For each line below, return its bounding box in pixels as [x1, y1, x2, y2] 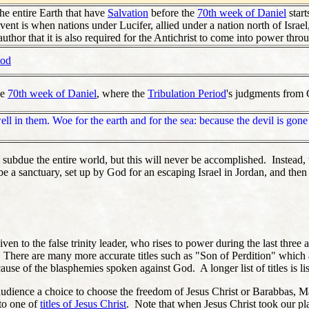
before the [148, 6, 197, 19]
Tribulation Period [148, 87, 226, 99]
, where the [97, 87, 148, 99]
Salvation [108, 6, 148, 19]
